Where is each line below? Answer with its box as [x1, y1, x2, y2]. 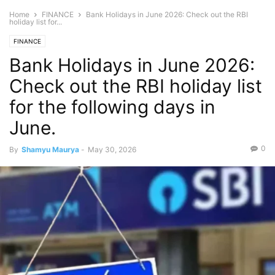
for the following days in [9, 96, 215, 118]
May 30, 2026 [88, 145, 136, 154]
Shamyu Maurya [21, 145, 79, 154]
